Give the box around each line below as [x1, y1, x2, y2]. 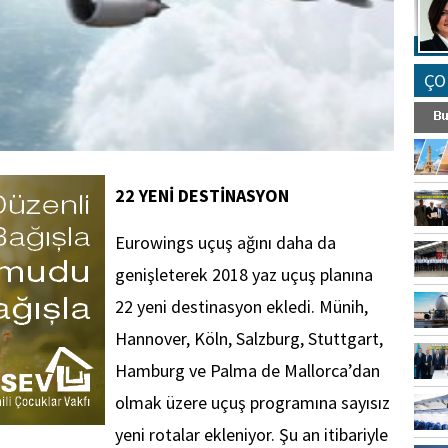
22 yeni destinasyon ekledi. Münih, [115, 295, 368, 318]
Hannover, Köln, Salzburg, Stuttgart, [115, 327, 383, 350]
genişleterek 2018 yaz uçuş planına [115, 263, 373, 286]
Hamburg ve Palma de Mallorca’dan [115, 359, 380, 382]
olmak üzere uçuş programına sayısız [115, 391, 390, 414]
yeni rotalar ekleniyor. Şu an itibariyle [115, 423, 388, 446]
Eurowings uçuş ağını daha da [115, 231, 336, 254]
